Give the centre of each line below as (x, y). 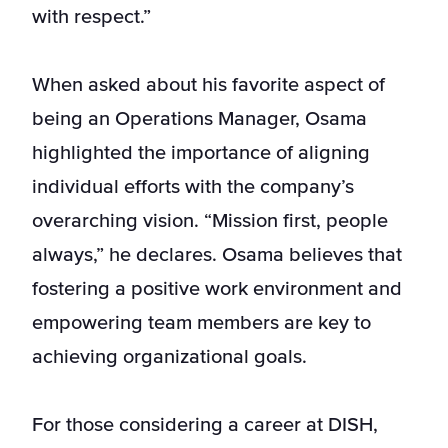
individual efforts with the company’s (193, 186)
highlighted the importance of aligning (201, 152)
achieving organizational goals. (169, 356)
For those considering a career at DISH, (205, 424)
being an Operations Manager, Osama (199, 118)
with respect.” (91, 16)
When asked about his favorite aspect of (208, 84)
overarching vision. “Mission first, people (210, 220)
